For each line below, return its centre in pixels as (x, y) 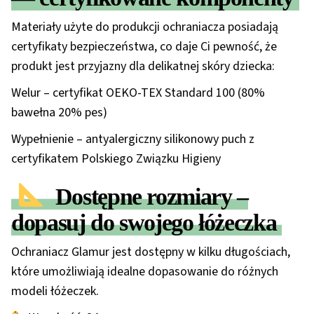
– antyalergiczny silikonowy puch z (164, 139)
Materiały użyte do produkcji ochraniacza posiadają (145, 27)
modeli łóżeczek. (55, 291)
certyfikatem (46, 159)
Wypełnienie (42, 139)
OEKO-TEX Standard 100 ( (173, 93)
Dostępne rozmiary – (151, 196)
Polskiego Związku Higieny (151, 159)
